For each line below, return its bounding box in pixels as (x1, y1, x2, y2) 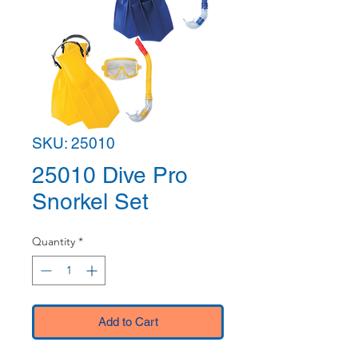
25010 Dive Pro (32, 162, 188, 188)
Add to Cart (97, 315, 158, 328)
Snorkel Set (32, 189, 149, 214)
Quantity (32, 234, 75, 249)
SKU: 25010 (32, 134, 115, 152)
